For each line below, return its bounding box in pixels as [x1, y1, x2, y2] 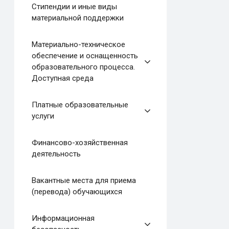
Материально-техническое [31, 40, 125, 50]
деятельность [31, 149, 81, 159]
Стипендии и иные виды [31, 2, 117, 12]
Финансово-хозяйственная [31, 138, 128, 148]
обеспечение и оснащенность [31, 51, 138, 61]
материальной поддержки [31, 13, 124, 23]
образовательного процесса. [31, 62, 135, 72]
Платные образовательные [31, 100, 128, 110]
